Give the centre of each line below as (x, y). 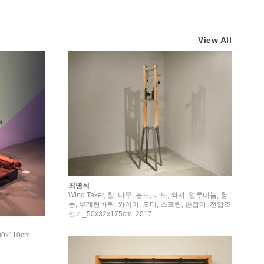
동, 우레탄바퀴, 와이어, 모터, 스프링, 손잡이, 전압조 (150, 204)
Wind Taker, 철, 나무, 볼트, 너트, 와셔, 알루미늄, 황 (148, 195)
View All (215, 40)
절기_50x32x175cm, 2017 (110, 214)
